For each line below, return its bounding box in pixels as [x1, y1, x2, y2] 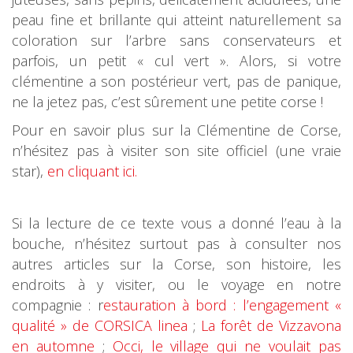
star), [12, 162, 47, 180]
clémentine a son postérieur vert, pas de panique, [12, 72, 341, 91]
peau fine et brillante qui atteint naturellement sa [12, 10, 341, 29]
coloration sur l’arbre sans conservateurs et [12, 31, 341, 50]
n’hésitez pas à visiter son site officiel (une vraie [12, 141, 341, 160]
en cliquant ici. [47, 162, 141, 180]
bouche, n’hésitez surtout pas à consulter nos [12, 234, 341, 253]
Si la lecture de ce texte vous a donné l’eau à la [12, 214, 341, 232]
